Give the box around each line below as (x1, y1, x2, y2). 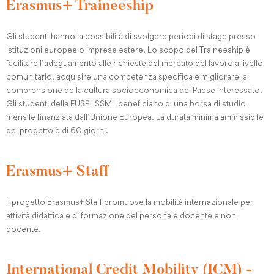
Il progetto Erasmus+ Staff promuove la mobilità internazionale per (6, 197, 253, 207)
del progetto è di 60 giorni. (6, 125, 108, 135)
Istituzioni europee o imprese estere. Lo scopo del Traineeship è (6, 45, 250, 54)
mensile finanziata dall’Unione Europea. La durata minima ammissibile (6, 112, 264, 122)
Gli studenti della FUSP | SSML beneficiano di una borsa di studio (6, 98, 246, 108)
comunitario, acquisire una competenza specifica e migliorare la (6, 72, 247, 81)
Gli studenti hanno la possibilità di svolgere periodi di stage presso (6, 31, 256, 41)
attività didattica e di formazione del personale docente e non (6, 210, 236, 220)
